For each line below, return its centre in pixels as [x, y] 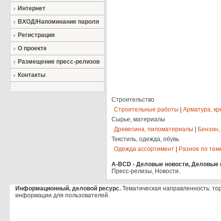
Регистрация [36, 35]
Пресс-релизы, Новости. [146, 171]
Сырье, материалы [138, 119]
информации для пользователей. [62, 195]
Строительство [133, 100]
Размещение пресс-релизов [59, 62]
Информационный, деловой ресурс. [68, 188]
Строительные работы [146, 110]
